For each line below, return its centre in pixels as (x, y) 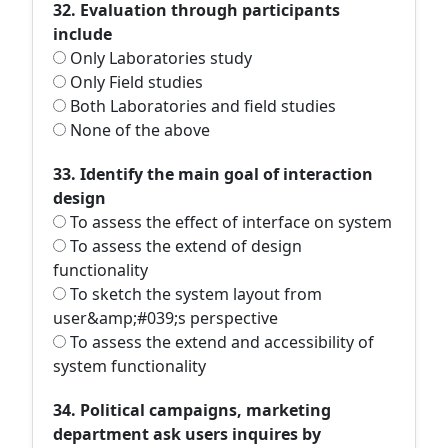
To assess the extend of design (184, 246)
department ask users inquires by (187, 434)
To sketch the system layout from (194, 294)
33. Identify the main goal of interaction (213, 174)
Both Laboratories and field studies (201, 106)
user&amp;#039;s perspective (165, 318)
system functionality (129, 366)
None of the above (138, 130)
